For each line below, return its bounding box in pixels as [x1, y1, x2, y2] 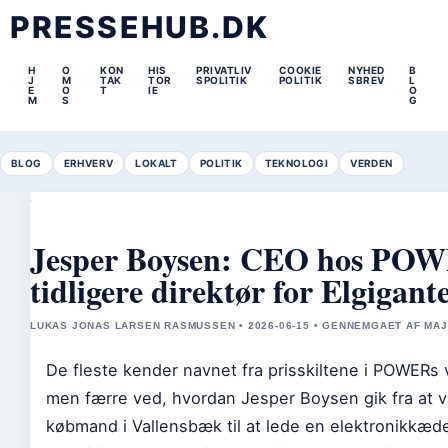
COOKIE [278, 64, 322, 76]
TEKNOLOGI [264, 157, 329, 169]
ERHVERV [63, 157, 114, 169]
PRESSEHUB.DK [10, 9, 270, 45]
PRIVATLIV [196, 64, 252, 76]
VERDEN [350, 157, 393, 169]
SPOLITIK [196, 74, 248, 86]
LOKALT [135, 157, 178, 169]
